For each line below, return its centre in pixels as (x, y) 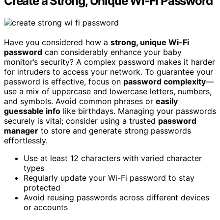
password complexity (165, 81)
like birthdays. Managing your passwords (138, 111)
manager (21, 130)
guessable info (32, 111)
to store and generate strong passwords (115, 130)
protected (42, 187)
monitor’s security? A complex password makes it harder (110, 62)
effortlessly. (26, 140)
